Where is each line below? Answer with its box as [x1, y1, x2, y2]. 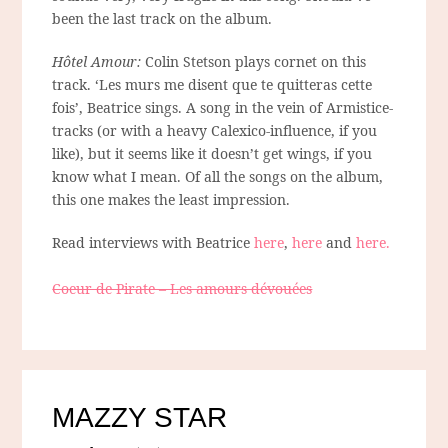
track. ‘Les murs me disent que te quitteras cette [52, 75, 373, 95]
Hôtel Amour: [52, 52, 142, 72]
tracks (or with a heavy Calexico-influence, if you [52, 121, 378, 141]
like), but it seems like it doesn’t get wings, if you [52, 144, 373, 164]
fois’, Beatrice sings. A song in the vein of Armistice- [52, 98, 394, 118]
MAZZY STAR [52, 402, 228, 434]
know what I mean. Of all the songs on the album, [52, 167, 384, 187]
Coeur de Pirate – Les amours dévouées [52, 279, 313, 299]
